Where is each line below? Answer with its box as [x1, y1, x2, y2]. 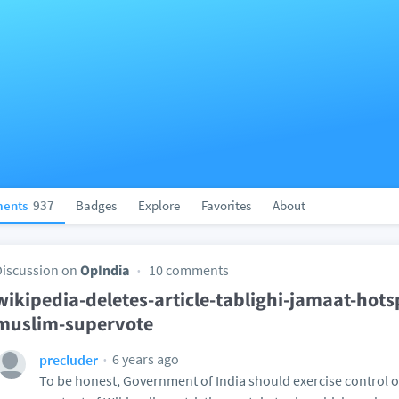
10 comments [149, 261, 229, 279]
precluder [39, 350, 98, 369]
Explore [138, 197, 180, 214]
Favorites [201, 197, 251, 214]
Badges [76, 197, 117, 214]
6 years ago [110, 350, 179, 368]
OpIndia [80, 261, 130, 279]
